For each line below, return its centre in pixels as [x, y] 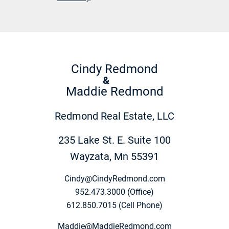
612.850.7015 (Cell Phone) [114, 205]
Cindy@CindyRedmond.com [114, 179]
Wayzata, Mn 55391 [114, 157]
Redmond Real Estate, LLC [114, 116]
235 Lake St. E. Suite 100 [114, 140]
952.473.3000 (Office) [114, 192]
